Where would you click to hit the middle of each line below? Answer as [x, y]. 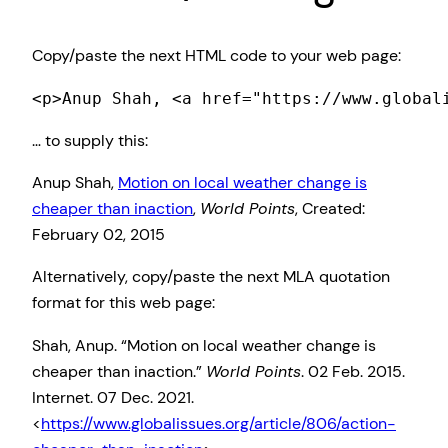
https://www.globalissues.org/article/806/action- [218, 423]
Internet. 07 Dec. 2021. [113, 397]
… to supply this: [90, 140]
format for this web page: [123, 303]
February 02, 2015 [98, 235]
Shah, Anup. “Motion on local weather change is [204, 345]
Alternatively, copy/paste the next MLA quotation [211, 277]
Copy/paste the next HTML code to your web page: [216, 56]
